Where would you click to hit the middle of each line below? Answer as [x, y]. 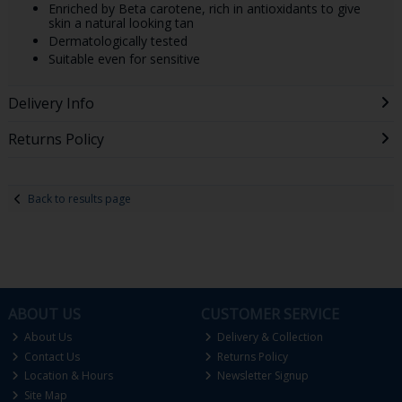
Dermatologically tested [118, 41]
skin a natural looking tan [121, 22]
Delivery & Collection [269, 337]
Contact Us [51, 356]
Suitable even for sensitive [124, 59]
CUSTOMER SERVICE [270, 315]
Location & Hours [68, 376]
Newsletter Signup [262, 376]
